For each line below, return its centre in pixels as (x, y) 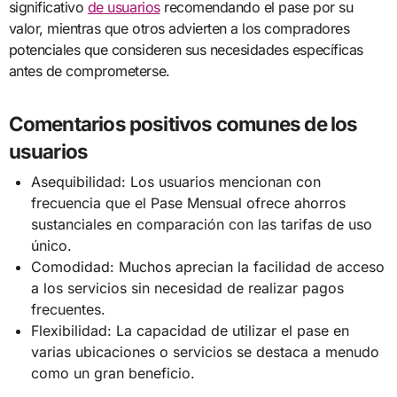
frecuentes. (69, 309)
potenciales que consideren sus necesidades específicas (186, 50)
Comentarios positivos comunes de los (183, 124)
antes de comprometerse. (89, 71)
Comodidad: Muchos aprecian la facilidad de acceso (208, 266)
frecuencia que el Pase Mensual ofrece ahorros (189, 202)
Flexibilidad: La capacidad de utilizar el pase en (191, 330)
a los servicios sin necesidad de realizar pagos (188, 288)
